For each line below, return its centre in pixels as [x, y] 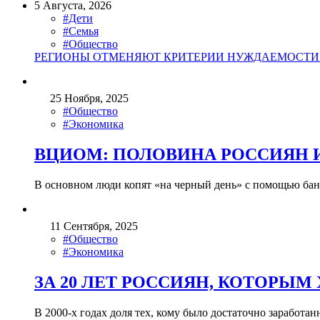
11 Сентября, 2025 [94, 226]
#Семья [81, 31]
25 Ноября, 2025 [89, 99]
